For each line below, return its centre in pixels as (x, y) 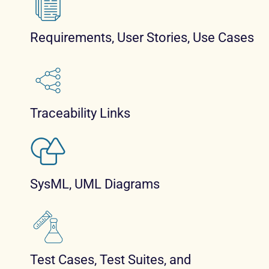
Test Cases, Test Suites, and (110, 259)
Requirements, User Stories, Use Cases (142, 37)
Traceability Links (80, 113)
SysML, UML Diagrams (95, 184)
